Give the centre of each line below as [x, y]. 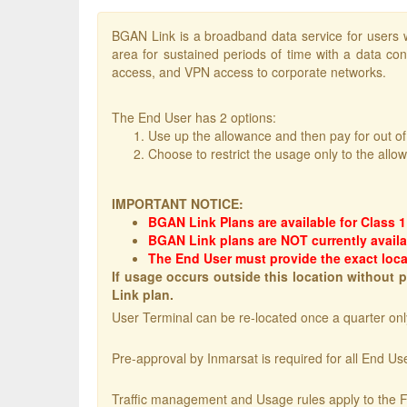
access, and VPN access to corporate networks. [249, 72]
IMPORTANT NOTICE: [178, 203]
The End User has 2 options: [194, 117]
